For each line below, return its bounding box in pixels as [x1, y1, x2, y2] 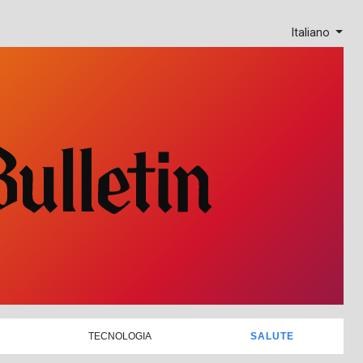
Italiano [290, 26, 333, 41]
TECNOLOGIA [88, 330, 152, 342]
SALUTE [250, 330, 294, 342]
